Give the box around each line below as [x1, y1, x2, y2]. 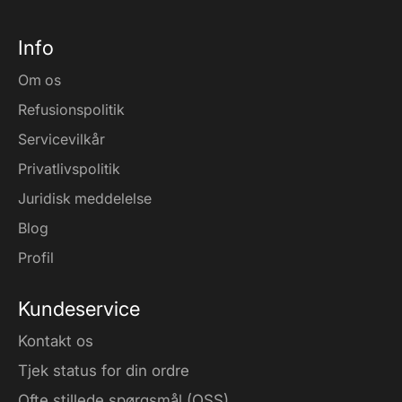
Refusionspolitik [18, 100, 125, 118]
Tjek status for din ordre [18, 361, 189, 380]
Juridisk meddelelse [18, 188, 152, 207]
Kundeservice [18, 296, 140, 320]
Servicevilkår [18, 129, 105, 148]
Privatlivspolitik [18, 159, 120, 178]
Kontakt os [18, 331, 93, 350]
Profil [18, 248, 54, 267]
